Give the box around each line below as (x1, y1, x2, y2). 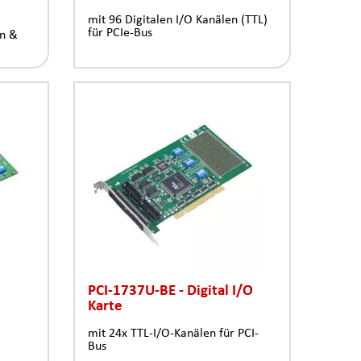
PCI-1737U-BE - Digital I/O (88, 281, 253, 298)
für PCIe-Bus (88, 25, 152, 39)
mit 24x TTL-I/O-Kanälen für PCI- (88, 326, 259, 340)
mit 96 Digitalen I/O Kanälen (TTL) (88, 12, 268, 27)
